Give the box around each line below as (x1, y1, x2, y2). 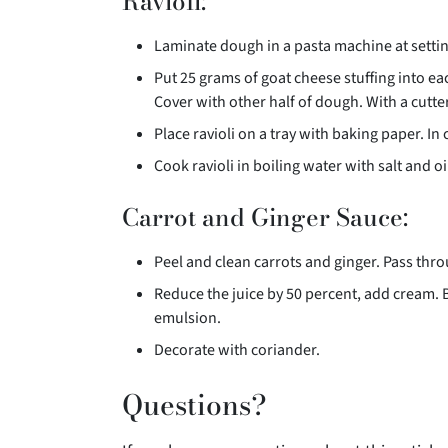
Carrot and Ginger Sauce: (122, 199, 408, 237)
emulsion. (154, 307, 221, 330)
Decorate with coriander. (154, 339, 320, 362)
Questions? (122, 383, 267, 427)
